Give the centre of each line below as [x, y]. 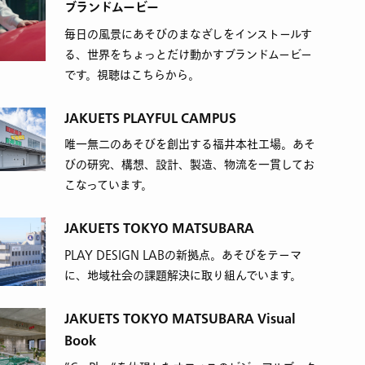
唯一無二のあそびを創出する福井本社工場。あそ [189, 145]
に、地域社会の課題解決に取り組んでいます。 [182, 276]
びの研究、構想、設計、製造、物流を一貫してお [189, 165]
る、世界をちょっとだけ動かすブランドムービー [188, 55]
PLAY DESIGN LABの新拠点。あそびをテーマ [182, 255]
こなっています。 [108, 186]
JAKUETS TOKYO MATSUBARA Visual [180, 319]
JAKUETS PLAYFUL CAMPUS [150, 118]
